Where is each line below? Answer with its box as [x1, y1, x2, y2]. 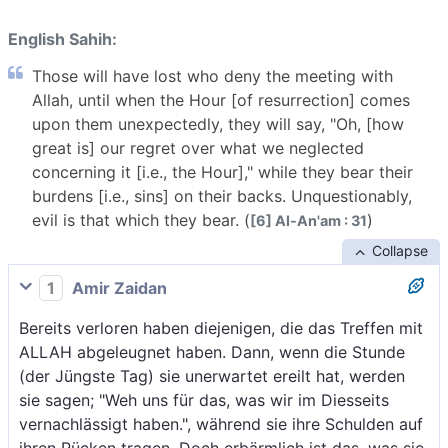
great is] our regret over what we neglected [32, 138, 364, 159]
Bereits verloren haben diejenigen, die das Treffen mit [19, 317, 423, 338]
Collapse [371, 242, 428, 260]
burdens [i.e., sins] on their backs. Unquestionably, [32, 186, 412, 207]
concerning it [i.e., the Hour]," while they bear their [32, 162, 413, 183]
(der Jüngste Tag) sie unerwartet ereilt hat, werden [19, 365, 405, 386]
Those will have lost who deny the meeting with [32, 66, 393, 87]
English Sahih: [8, 28, 117, 49]
